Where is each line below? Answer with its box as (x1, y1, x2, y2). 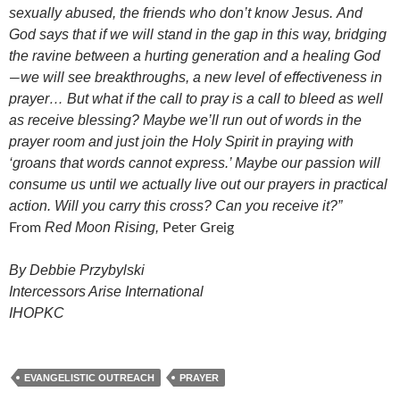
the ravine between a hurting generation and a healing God (9, 47, 380, 63)
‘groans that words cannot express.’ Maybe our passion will (9, 154, 380, 171)
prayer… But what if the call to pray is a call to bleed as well (9, 90, 383, 106)
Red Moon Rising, (41, 219, 162, 235)
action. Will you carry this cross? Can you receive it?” (9, 197, 342, 213)
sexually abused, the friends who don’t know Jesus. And (9, 4, 362, 21)
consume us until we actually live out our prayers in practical (9, 176, 387, 192)
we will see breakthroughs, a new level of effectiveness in (21, 69, 382, 85)
